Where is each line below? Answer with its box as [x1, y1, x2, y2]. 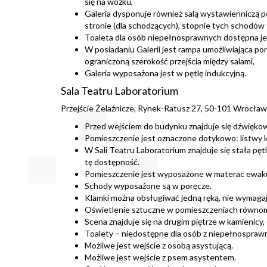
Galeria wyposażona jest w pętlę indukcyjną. [85, 68, 246, 78]
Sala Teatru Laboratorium [61, 84, 178, 97]
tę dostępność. [85, 157, 139, 167]
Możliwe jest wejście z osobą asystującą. [85, 240, 233, 250]
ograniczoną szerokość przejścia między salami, [85, 56, 254, 66]
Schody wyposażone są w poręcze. [85, 181, 212, 191]
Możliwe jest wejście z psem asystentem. [85, 252, 236, 262]
